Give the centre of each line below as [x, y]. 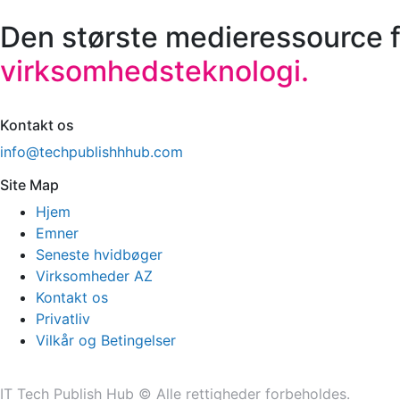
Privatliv [63, 319]
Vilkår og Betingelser [106, 341]
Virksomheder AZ [94, 276]
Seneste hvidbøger [99, 255]
